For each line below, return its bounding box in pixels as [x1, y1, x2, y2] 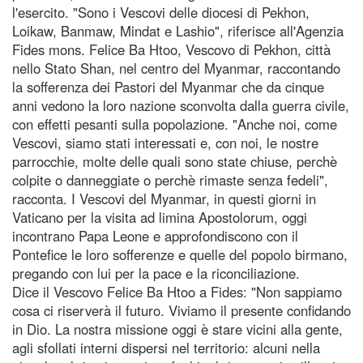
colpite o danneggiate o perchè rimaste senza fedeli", [12, 169, 328, 190]
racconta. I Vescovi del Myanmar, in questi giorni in [12, 188, 316, 208]
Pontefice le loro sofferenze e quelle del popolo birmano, [12, 244, 348, 264]
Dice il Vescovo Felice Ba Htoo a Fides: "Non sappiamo [12, 281, 342, 301]
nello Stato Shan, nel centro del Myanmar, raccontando [12, 58, 340, 78]
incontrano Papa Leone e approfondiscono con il [12, 225, 298, 246]
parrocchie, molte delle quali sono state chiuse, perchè [12, 151, 337, 171]
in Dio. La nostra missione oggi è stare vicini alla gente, [12, 318, 343, 339]
